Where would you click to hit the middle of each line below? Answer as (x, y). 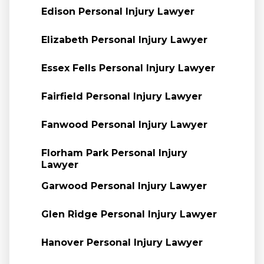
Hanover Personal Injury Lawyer (122, 242)
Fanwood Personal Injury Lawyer (124, 125)
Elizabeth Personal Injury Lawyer (124, 40)
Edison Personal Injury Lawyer (118, 11)
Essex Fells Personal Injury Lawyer (128, 68)
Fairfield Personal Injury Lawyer (121, 96)
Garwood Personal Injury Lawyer (124, 186)
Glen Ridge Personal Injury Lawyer (129, 214)
